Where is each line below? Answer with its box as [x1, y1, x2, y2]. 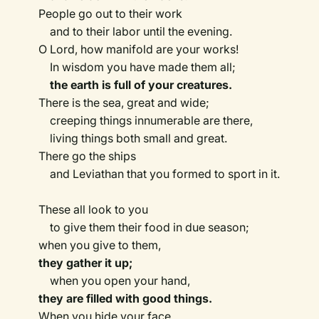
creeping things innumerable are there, [38, 113, 253, 128]
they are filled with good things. [38, 291, 213, 306]
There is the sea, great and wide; [38, 95, 210, 110]
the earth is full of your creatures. [50, 78, 233, 93]
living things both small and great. [38, 131, 228, 146]
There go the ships [38, 149, 137, 164]
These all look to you [38, 202, 149, 217]
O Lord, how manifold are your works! [38, 42, 239, 57]
